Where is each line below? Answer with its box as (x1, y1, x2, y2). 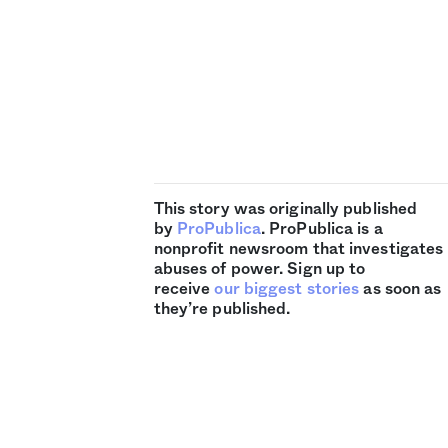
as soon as (359, 281, 442, 298)
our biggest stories (214, 281, 360, 298)
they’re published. (153, 301, 291, 318)
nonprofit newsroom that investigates (153, 241, 444, 258)
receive (153, 281, 215, 298)
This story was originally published (153, 201, 418, 218)
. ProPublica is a (260, 221, 383, 238)
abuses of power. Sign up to (153, 261, 366, 278)
